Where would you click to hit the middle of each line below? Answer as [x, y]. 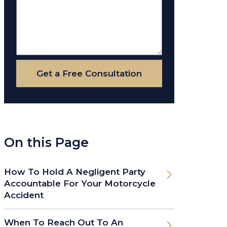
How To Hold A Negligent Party [75, 172]
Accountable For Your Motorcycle [80, 183]
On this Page [46, 142]
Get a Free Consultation [89, 73]
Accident [24, 195]
